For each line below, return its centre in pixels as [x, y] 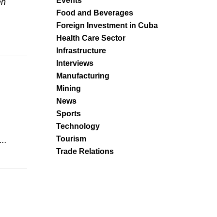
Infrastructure [81, 50]
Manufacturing [83, 76]
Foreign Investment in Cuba [107, 25]
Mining [69, 88]
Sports [69, 113]
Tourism [71, 139]
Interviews [75, 63]
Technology [78, 126]
